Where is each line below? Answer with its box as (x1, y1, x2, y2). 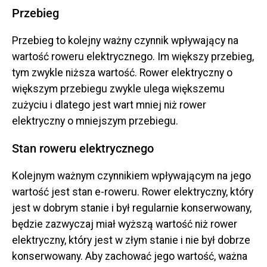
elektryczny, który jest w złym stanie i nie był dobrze (12, 234, 250, 246)
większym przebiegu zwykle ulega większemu (12, 82, 225, 95)
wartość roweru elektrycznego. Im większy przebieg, (12, 50, 254, 63)
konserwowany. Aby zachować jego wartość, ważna (12, 250, 247, 262)
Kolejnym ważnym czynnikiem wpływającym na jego (12, 169, 251, 182)
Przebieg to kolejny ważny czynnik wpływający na (12, 34, 238, 46)
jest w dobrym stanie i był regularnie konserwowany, (12, 201, 252, 214)
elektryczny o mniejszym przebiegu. (12, 114, 178, 127)
